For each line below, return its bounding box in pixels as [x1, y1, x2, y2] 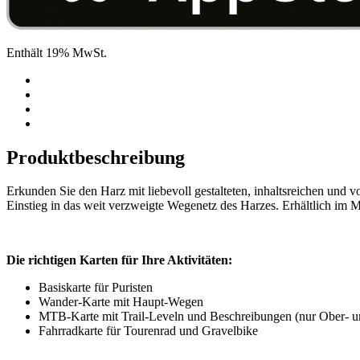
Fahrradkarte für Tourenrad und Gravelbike [39, 324, 258, 338]
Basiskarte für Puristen [39, 280, 153, 295]
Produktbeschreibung [6, 146, 185, 168]
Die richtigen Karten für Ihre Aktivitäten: [6, 253, 232, 268]
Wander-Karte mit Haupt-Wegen [39, 295, 203, 309]
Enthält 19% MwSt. [6, 45, 107, 59]
